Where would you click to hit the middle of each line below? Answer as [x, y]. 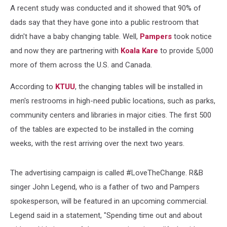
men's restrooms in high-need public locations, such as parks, [113, 101]
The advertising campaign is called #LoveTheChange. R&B [107, 173]
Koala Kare [139, 51]
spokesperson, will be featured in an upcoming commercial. [109, 201]
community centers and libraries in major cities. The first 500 [111, 115]
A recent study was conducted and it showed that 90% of [106, 8]
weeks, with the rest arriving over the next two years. [97, 143]
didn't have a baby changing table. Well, [75, 36]
